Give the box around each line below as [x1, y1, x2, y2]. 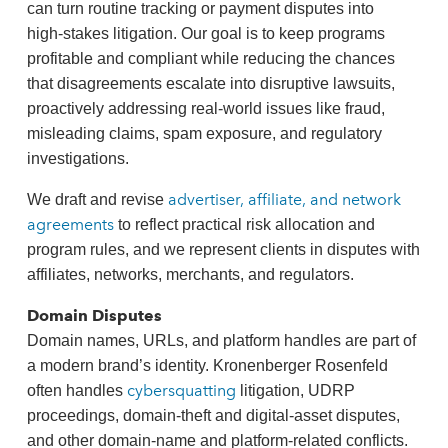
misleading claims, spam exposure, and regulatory [26, 125, 382, 142]
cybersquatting [126, 381, 240, 400]
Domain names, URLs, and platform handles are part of [26, 332, 416, 349]
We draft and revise [26, 191, 168, 208]
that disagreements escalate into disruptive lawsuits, [26, 75, 395, 92]
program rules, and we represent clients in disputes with [26, 241, 420, 258]
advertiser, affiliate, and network [167, 190, 401, 209]
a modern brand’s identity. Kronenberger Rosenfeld [26, 357, 388, 374]
